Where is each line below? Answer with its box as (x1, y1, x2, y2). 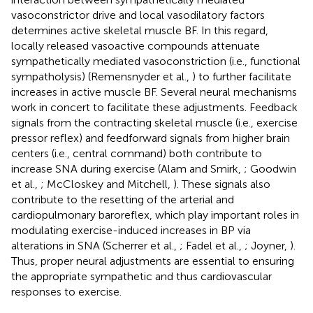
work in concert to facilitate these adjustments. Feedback (11, 100, 298, 114)
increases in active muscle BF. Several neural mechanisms (11, 85, 297, 99)
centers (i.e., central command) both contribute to (11, 146, 262, 160)
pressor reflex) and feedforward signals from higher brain (11, 131, 290, 145)
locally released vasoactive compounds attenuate (11, 38, 260, 52)
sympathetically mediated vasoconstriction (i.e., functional (11, 54, 300, 68)
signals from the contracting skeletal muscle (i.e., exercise (11, 115, 298, 129)
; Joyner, (245, 238, 290, 252)
